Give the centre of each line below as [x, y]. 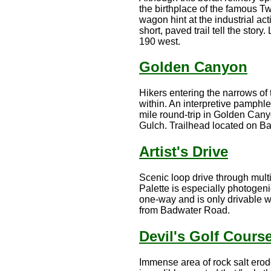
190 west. [160, 41]
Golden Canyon [193, 67]
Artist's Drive [184, 152]
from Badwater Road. [184, 211]
